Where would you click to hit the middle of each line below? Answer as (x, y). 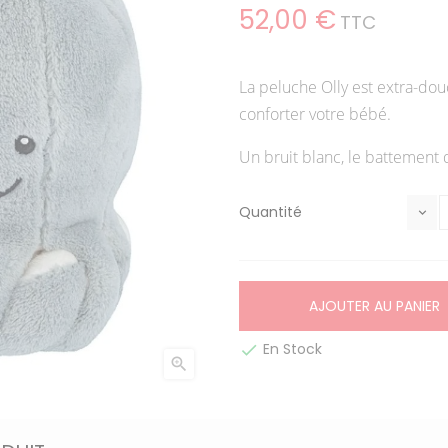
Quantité (270, 212)
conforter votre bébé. (317, 114)
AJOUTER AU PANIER (374, 306)
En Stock (290, 349)
